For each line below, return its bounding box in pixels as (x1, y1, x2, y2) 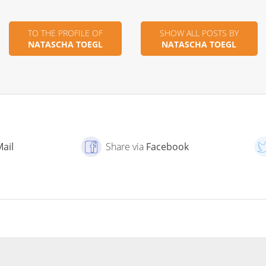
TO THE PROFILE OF (27, 27, 103, 39)
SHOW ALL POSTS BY (159, 27, 239, 39)
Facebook (145, 140, 189, 154)
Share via (105, 140, 146, 154)
